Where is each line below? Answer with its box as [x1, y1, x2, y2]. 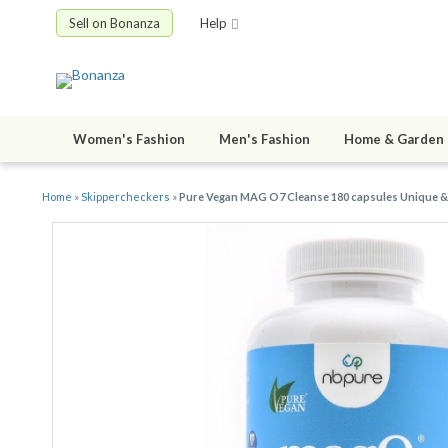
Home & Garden [344, 131, 444, 148]
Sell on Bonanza [69, 15, 160, 31]
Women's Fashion [73, 131, 185, 148]
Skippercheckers [81, 190, 170, 204]
